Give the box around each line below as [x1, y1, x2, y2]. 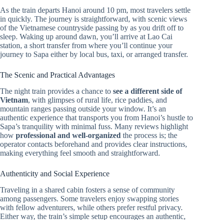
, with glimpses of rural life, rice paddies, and [28, 95, 167, 104]
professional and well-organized [16, 131, 121, 139]
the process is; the [121, 131, 177, 139]
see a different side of [113, 86, 182, 95]
